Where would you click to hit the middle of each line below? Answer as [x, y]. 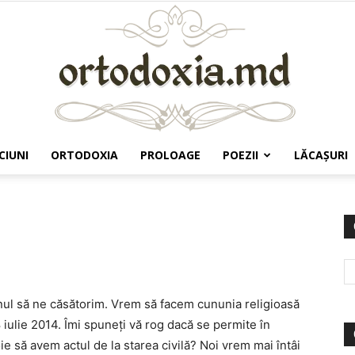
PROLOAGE [170, 155]
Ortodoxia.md [212, 187]
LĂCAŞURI [321, 155]
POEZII [240, 155]
